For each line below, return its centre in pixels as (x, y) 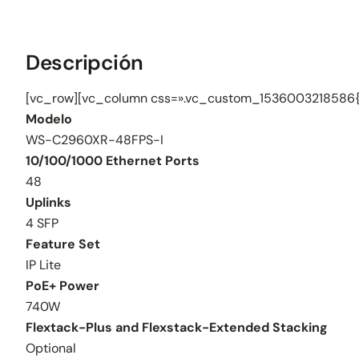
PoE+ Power (63, 285)
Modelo (49, 119)
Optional (51, 348)
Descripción (85, 62)
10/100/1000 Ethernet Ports (113, 160)
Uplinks (48, 202)
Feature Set (63, 244)
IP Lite (43, 264)
